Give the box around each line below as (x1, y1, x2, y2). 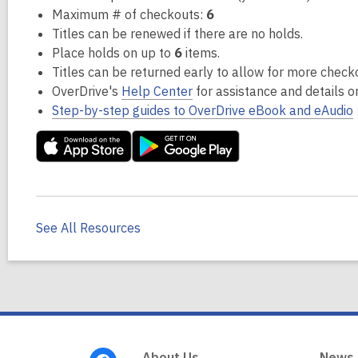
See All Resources (36, 220, 141, 237)
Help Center (121, 83, 193, 99)
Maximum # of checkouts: (52, 6, 206, 22)
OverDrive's (52, 83, 121, 99)
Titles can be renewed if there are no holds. (52, 26, 303, 42)
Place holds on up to (52, 45, 174, 61)
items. (182, 45, 220, 61)
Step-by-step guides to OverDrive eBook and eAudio (52, 102, 353, 118)
